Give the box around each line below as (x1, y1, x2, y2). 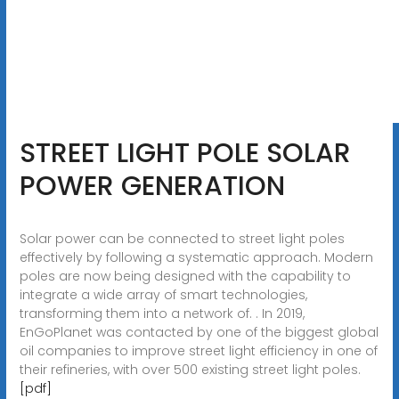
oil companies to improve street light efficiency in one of (19, 341, 378, 360)
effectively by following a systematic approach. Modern (19, 248, 373, 266)
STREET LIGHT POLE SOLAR (19, 134, 351, 172)
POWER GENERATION (19, 167, 285, 205)
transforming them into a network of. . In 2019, (19, 304, 305, 322)
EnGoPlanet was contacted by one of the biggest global (19, 322, 379, 341)
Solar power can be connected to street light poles (19, 229, 345, 248)
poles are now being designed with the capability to (19, 266, 351, 285)
